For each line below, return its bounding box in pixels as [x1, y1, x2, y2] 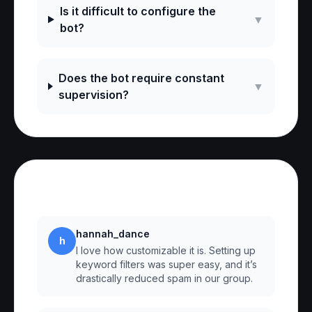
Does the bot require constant [58, 71, 224, 85]
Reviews [37, 183, 104, 203]
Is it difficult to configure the [59, 4, 216, 18]
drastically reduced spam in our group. [76, 272, 253, 284]
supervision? [58, 88, 129, 102]
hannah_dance [76, 228, 150, 240]
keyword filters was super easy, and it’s [76, 258, 257, 270]
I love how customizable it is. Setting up [76, 244, 256, 256]
